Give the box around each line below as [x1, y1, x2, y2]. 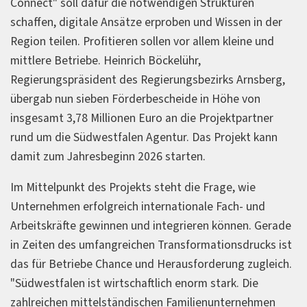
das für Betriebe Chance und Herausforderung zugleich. [10, 256, 292, 273]
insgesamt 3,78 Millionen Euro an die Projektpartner [10, 109, 273, 127]
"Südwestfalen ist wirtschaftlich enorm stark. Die [10, 275, 258, 293]
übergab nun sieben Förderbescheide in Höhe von [10, 90, 260, 108]
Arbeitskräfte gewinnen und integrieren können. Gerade [10, 217, 291, 235]
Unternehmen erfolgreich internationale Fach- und [10, 198, 265, 216]
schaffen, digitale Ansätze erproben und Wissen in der [10, 13, 282, 31]
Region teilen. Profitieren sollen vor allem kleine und [10, 32, 274, 50]
